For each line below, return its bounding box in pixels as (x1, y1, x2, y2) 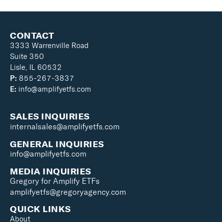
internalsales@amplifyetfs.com (10, 121, 119, 131)
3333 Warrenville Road (10, 41, 89, 51)
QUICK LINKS (10, 203, 71, 215)
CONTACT (10, 30, 55, 42)
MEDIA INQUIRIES (10, 165, 91, 177)
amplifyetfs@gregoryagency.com (10, 187, 126, 197)
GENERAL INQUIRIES (10, 138, 104, 150)
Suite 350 (10, 52, 44, 61)
